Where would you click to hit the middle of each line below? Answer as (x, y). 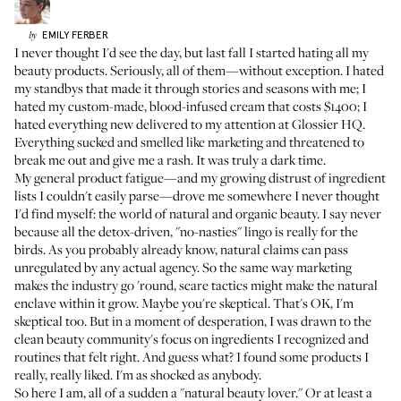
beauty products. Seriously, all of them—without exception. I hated (199, 70)
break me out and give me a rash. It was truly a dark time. (170, 159)
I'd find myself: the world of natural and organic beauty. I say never (198, 213)
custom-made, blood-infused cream (166, 106)
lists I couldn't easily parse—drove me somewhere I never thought (197, 195)
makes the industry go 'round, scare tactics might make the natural (196, 285)
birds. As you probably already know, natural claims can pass (181, 249)
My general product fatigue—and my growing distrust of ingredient (200, 177)
